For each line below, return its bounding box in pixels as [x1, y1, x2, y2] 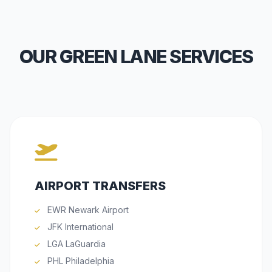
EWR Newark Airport [45, 205, 129, 216]
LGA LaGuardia [45, 239, 106, 250]
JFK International [45, 222, 114, 233]
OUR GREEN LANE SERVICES [19, 46, 253, 68]
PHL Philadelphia [45, 256, 114, 267]
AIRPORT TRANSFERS [35, 178, 166, 194]
